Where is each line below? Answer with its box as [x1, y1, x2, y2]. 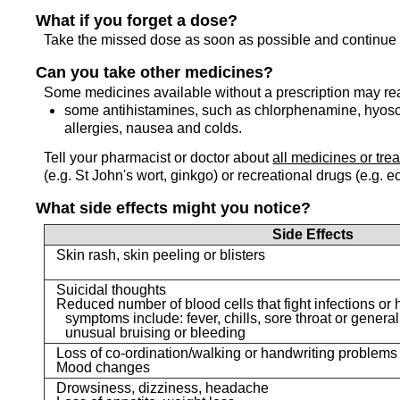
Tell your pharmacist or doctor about [44, 150, 273, 166]
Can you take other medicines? [36, 63, 273, 82]
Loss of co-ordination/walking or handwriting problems [55, 346, 397, 362]
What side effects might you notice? [36, 199, 311, 218]
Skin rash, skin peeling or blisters [55, 247, 265, 263]
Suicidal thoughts [55, 282, 166, 298]
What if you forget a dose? [36, 11, 237, 29]
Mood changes [55, 360, 150, 376]
